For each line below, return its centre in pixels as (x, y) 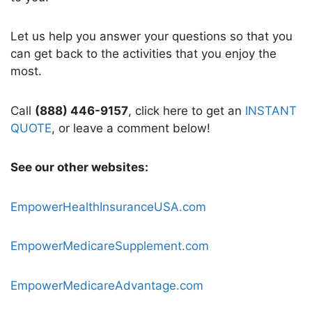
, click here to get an (187, 110)
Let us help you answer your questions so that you (151, 37)
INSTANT (271, 110)
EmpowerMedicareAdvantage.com (107, 285)
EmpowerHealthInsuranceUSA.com (108, 206)
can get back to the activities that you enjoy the (143, 54)
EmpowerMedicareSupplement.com (110, 246)
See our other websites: (79, 167)
